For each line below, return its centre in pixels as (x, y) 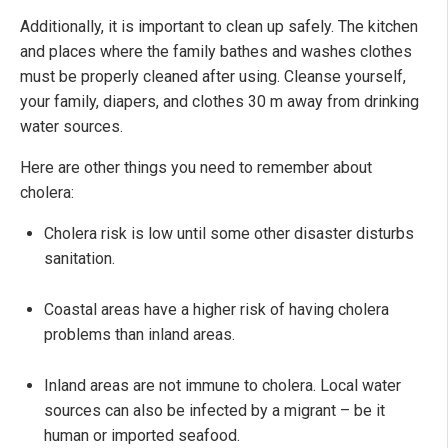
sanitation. (79, 259)
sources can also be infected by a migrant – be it (214, 411)
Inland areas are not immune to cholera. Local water (222, 386)
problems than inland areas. (139, 335)
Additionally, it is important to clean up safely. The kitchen (219, 27)
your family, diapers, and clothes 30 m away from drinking (219, 102)
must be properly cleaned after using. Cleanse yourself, (213, 77)
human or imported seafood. (142, 436)
